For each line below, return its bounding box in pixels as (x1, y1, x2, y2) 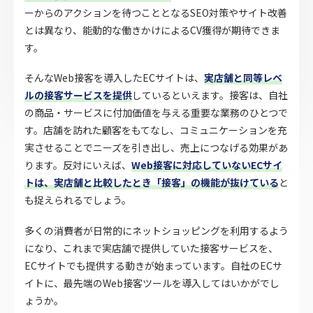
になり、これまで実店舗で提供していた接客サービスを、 (24, 240, 278, 255)
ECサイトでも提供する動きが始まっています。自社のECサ (24, 258, 282, 272)
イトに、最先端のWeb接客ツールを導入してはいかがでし (24, 275, 279, 290)
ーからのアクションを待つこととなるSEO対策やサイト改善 (24, 6, 287, 20)
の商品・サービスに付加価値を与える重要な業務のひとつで (24, 105, 288, 120)
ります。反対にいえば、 (24, 158, 131, 173)
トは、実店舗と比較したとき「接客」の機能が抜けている (24, 175, 279, 190)
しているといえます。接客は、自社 (132, 88, 288, 103)
